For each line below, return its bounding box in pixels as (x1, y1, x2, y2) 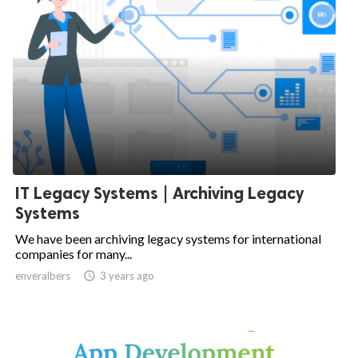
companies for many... (15, 246, 132, 261)
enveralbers (15, 269, 70, 282)
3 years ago (100, 269, 154, 282)
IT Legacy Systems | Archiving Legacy (15, 183, 304, 203)
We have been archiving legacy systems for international (15, 231, 321, 246)
